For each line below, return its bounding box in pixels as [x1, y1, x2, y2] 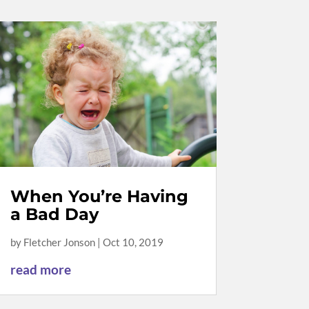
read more [10, 261, 71, 278]
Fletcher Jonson [23, 236, 95, 249]
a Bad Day [10, 204, 99, 225]
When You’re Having [10, 186, 188, 207]
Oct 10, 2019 [102, 236, 163, 249]
